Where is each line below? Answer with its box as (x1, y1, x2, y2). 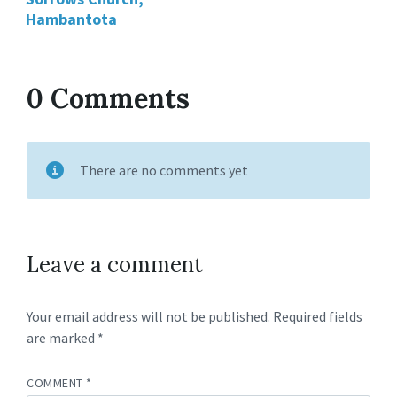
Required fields (273, 307, 362, 325)
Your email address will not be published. (27, 307, 270, 325)
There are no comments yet (80, 160, 248, 179)
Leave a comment (27, 250, 203, 278)
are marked (27, 328, 97, 346)
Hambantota (26, 8, 117, 29)
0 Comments (27, 81, 190, 115)
